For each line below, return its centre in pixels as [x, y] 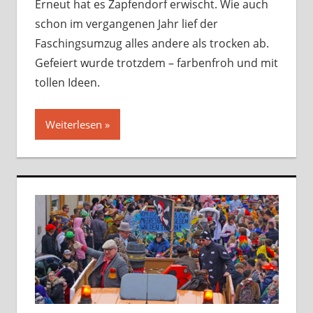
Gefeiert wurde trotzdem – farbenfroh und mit [156, 63]
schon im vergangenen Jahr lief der [126, 23]
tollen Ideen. [67, 82]
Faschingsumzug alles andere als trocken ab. [152, 43]
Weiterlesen [73, 124]
